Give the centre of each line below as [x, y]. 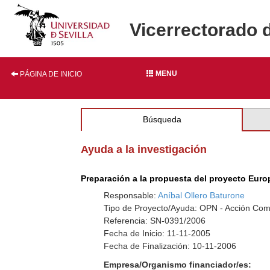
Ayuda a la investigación [144, 149]
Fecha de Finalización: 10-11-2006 [170, 246]
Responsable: [131, 195]
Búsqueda [162, 119]
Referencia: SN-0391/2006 [155, 221]
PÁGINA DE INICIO [50, 74]
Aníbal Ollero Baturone [202, 195]
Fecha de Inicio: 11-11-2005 [157, 233]
